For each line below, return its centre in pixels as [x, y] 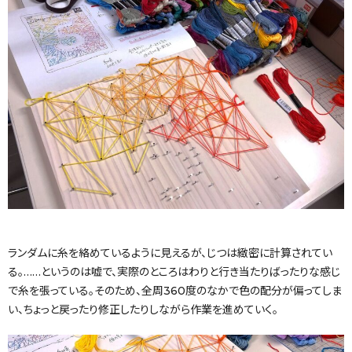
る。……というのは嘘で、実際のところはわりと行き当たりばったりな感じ [174, 272]
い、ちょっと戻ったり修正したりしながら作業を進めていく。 [143, 310]
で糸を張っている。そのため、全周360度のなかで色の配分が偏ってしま [175, 291]
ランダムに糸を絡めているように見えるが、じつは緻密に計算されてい [170, 253]
